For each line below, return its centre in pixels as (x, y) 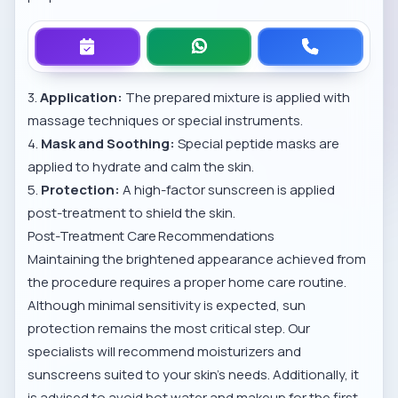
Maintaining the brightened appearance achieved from (197, 259)
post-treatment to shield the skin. (132, 213)
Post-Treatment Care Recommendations (151, 236)
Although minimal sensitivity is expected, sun (167, 306)
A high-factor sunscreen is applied (228, 190)
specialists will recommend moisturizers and (165, 352)
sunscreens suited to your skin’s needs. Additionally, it (194, 375)
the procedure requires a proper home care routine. (187, 283)
